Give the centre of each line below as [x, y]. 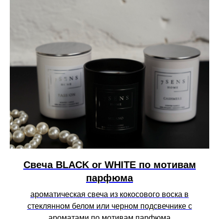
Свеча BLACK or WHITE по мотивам [109, 164]
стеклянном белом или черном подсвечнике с [109, 206]
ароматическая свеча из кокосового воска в [109, 194]
